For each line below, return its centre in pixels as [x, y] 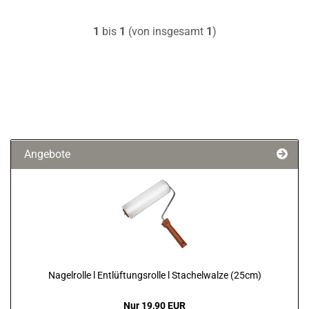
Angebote [46, 154]
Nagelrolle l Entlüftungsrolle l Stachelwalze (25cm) [154, 275]
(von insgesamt [166, 31]
